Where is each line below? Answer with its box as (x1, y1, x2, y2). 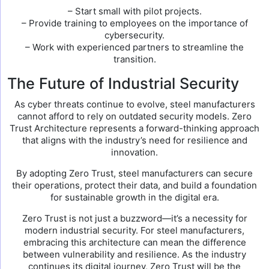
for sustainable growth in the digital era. (50, 192, 219, 203)
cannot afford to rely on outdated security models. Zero (17, 110, 252, 122)
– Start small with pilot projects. (67, 5, 202, 17)
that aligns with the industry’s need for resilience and (22, 134, 247, 146)
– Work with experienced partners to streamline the (25, 41, 244, 53)
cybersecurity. (104, 29, 165, 41)
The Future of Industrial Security (7, 74, 239, 92)
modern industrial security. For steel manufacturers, (25, 225, 244, 236)
